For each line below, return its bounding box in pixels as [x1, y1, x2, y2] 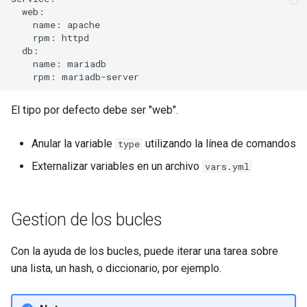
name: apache [11, 18, 100, 31]
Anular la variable [32, 137, 115, 150]
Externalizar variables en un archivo [32, 160, 202, 173]
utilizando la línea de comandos [143, 137, 296, 150]
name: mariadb [11, 57, 106, 70]
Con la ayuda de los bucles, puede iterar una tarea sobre [11, 245, 278, 258]
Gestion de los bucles [11, 210, 162, 230]
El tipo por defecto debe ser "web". [11, 103, 178, 116]
